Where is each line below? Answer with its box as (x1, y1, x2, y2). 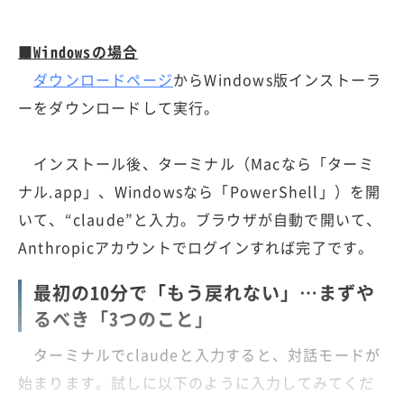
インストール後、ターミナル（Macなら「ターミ (18, 151, 374, 174)
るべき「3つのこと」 (33, 305, 214, 332)
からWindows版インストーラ (173, 68, 382, 90)
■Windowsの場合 (18, 40, 139, 62)
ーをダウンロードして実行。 (18, 96, 220, 118)
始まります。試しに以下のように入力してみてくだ (18, 371, 375, 393)
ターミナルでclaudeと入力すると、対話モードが (18, 343, 381, 365)
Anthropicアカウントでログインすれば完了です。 (18, 235, 374, 258)
